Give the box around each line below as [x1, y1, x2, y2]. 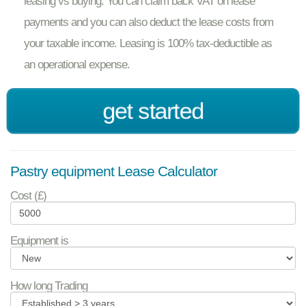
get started [102, 98, 204, 125]
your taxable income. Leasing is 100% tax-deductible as [24, 36, 272, 51]
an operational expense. [24, 57, 130, 72]
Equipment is [10, 233, 68, 247]
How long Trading [10, 278, 87, 292]
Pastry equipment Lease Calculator [10, 163, 217, 180]
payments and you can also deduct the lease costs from [24, 15, 273, 29]
